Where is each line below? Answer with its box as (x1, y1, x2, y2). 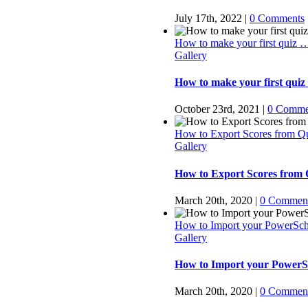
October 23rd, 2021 (175, 103, 260, 115)
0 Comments (250, 12, 305, 24)
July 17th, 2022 (175, 12, 242, 24)
